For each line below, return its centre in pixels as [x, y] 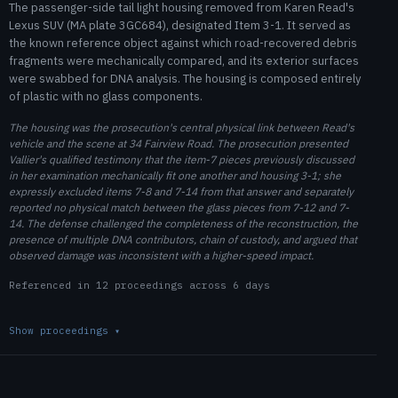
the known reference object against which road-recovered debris [183, 44]
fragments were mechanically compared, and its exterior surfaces [184, 61]
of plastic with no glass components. [106, 97]
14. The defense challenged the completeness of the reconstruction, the [183, 223]
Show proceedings [62, 330]
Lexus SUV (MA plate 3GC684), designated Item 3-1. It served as [180, 26]
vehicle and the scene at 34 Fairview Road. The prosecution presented [179, 143]
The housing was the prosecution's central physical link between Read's [182, 127]
